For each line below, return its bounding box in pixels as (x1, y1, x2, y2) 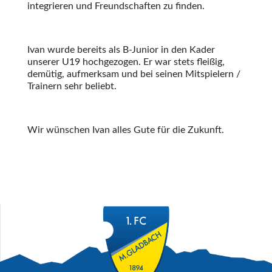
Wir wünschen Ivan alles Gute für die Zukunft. (27, 124, 224, 135)
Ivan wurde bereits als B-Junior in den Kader (27, 44, 215, 55)
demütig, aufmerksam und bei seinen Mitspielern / (27, 69, 240, 79)
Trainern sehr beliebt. (27, 81, 117, 91)
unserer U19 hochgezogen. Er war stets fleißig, (27, 56, 225, 67)
